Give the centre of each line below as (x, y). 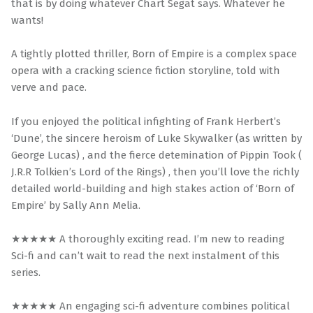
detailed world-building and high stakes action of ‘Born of (153, 188)
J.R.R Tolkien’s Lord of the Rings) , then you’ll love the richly (155, 172)
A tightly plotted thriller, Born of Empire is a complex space (154, 54)
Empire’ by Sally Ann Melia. (76, 205)
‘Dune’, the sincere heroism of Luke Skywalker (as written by (156, 138)
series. (26, 273)
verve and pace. (49, 88)
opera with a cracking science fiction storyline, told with (146, 71)
